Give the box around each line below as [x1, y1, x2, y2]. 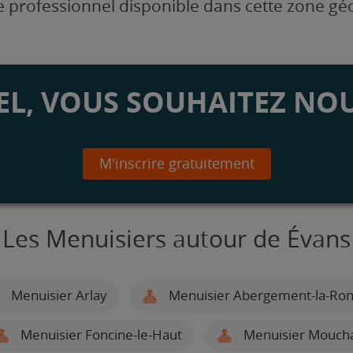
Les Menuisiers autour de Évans [2, 225, 351, 254]
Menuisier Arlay [8, 287, 107, 303]
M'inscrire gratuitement [98, 154, 255, 173]
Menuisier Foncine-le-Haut [17, 326, 182, 343]
